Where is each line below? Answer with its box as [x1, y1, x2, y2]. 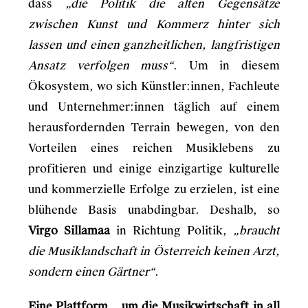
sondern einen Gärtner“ [28, 265, 155, 279]
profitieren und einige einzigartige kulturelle [28, 162, 280, 176]
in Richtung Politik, [116, 223, 233, 238]
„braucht [233, 223, 280, 238]
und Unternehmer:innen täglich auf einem [28, 100, 280, 114]
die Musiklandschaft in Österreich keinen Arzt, [28, 244, 280, 258]
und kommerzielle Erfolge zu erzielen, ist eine [28, 182, 280, 197]
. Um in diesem [173, 58, 280, 73]
